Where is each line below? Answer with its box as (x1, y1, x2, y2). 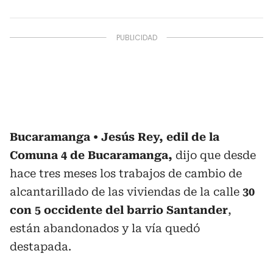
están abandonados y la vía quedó (10, 222, 200, 235)
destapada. (10, 240, 71, 253)
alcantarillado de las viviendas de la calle (10, 185, 243, 198)
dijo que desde (175, 149, 256, 161)
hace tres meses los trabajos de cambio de (10, 167, 242, 180)
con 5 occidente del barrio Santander (10, 204, 228, 216)
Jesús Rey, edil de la (101, 130, 219, 143)
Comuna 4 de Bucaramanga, (10, 149, 175, 161)
